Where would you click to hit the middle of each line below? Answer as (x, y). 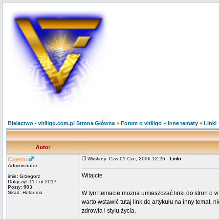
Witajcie (92, 175)
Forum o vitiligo (141, 123)
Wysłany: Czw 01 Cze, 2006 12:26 (129, 159)
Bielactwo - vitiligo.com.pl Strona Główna (61, 123)
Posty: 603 (20, 187)
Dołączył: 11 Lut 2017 (32, 182)
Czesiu (17, 159)
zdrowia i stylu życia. (109, 211)
